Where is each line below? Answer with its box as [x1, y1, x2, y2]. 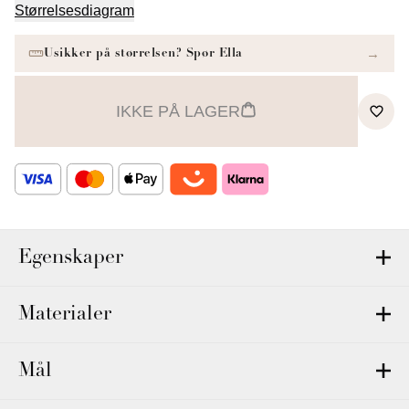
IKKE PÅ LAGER [116, 102, 240, 121]
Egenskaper [18, 246, 123, 268]
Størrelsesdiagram [15, 3, 134, 18]
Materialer [18, 303, 111, 325]
